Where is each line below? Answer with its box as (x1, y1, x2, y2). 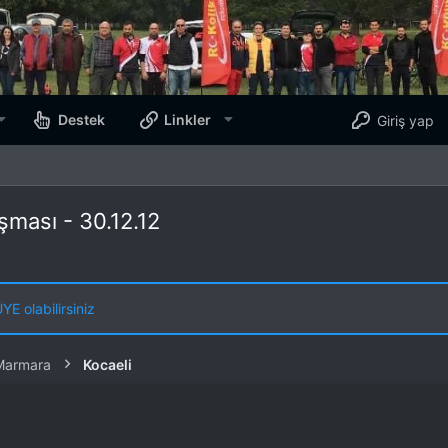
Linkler (164, 111, 212, 129)
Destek (58, 111, 106, 129)
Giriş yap (376, 111, 434, 129)
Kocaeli (83, 356, 132, 374)
